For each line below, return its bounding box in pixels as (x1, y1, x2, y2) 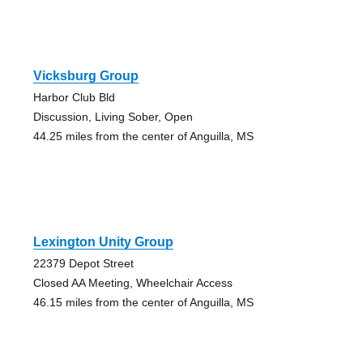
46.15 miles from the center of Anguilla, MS (32, 295, 254, 309)
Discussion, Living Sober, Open (32, 109, 193, 123)
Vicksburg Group (32, 68, 139, 83)
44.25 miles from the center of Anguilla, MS (32, 129, 254, 143)
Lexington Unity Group (32, 234, 173, 249)
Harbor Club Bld (32, 90, 115, 104)
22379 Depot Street (32, 256, 134, 270)
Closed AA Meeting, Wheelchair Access (32, 275, 233, 289)
